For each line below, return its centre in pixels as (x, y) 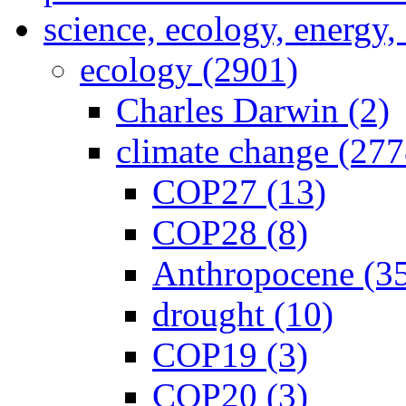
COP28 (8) (230, 232)
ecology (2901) (189, 69)
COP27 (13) (239, 191)
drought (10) (243, 314)
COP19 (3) (230, 354)
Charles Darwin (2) (253, 110)
